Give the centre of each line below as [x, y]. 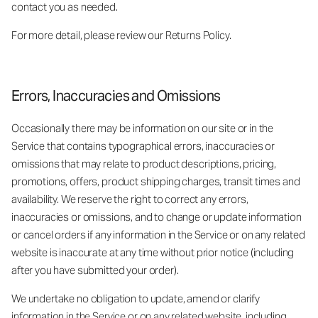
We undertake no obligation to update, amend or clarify [136, 298]
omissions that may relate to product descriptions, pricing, [144, 163]
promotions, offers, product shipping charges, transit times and [156, 181]
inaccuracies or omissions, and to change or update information [157, 216]
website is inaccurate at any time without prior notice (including [153, 252]
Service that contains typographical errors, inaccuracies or [143, 146]
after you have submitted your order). [95, 270]
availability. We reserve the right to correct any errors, [130, 199]
